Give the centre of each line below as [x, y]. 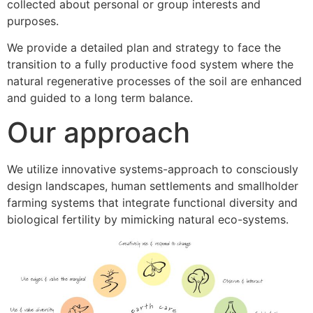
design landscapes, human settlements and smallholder [153, 186]
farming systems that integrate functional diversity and [152, 203]
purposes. [33, 21]
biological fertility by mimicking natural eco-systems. [148, 220]
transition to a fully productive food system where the [150, 64]
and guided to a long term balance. [100, 97]
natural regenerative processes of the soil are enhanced [154, 81]
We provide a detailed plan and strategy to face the [144, 47]
